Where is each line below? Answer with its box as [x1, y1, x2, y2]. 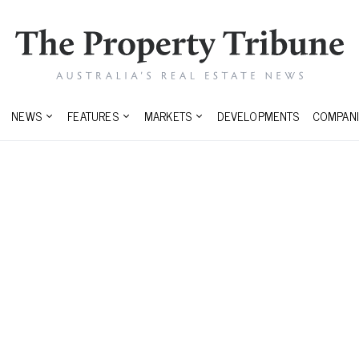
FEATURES [67, 106, 119, 127]
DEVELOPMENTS [217, 106, 300, 127]
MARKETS [143, 106, 192, 127]
